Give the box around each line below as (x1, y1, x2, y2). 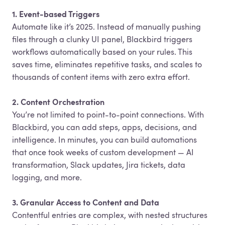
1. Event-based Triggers (12, 9, 99, 19)
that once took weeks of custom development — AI (12, 147, 194, 157)
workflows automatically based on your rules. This (12, 47, 192, 57)
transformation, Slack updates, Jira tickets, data (12, 160, 185, 170)
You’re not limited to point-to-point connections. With (12, 109, 204, 120)
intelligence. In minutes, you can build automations (12, 135, 197, 145)
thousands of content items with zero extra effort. (12, 72, 190, 82)
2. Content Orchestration (12, 97, 104, 107)
